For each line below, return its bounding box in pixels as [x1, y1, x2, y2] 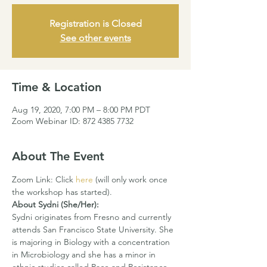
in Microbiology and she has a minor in [12, 249, 158, 260]
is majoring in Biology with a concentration [12, 237, 172, 247]
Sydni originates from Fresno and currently [12, 212, 173, 222]
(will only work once [93, 174, 170, 185]
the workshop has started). [12, 187, 112, 197]
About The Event [12, 149, 104, 163]
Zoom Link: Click [12, 174, 76, 185]
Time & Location [12, 80, 101, 94]
